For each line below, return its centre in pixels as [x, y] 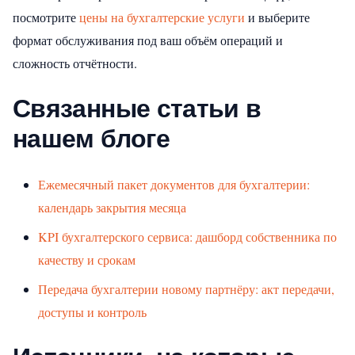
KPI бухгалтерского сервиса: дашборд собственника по [187, 236]
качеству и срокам [87, 259]
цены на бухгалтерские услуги [162, 17]
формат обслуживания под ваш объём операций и [148, 40]
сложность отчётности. [75, 63]
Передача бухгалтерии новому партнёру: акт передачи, [186, 288]
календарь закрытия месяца [112, 207]
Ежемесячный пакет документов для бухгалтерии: [174, 184]
